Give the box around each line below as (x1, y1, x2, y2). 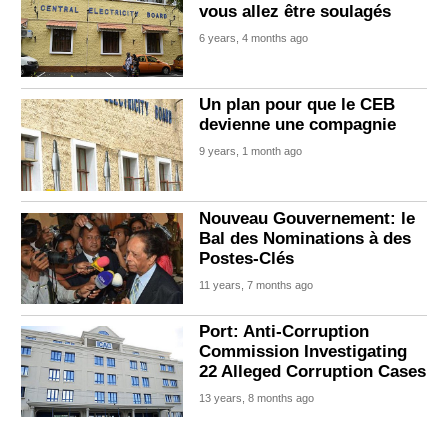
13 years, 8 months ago (199, 392, 315, 405)
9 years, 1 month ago (199, 145, 303, 158)
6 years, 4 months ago (199, 32, 309, 45)
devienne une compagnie (199, 115, 397, 135)
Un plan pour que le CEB (199, 95, 396, 115)
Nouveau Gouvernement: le (199, 208, 416, 228)
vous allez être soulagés (199, 2, 392, 22)
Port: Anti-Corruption (199, 322, 370, 342)
